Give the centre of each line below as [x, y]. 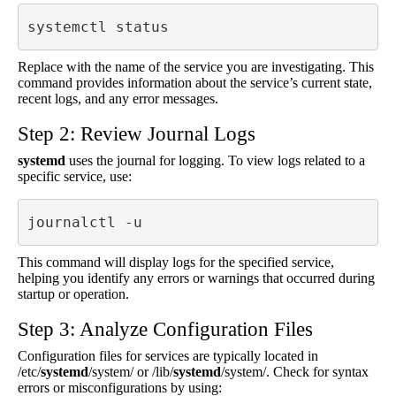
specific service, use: [75, 176]
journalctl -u [89, 222]
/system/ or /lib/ [131, 372]
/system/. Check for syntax [295, 372]
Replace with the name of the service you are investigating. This [196, 67]
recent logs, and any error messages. [118, 99]
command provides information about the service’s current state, [195, 83]
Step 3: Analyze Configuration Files [165, 329]
